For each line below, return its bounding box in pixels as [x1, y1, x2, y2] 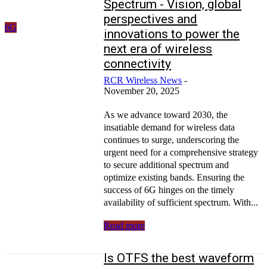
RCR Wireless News [104, 74, 182, 85]
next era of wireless [104, 41, 213, 56]
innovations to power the [104, 26, 240, 41]
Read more [104, 220, 145, 231]
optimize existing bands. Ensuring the [104, 172, 245, 182]
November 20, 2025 [104, 85, 180, 96]
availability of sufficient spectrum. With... [104, 197, 259, 207]
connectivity [104, 56, 172, 71]
